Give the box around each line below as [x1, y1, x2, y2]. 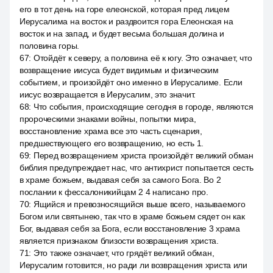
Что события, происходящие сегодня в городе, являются [33, 102, 253, 112]
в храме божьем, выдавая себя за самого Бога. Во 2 [19, 175, 221, 185]
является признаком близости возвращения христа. [19, 236, 219, 246]
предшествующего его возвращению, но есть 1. [19, 138, 204, 148]
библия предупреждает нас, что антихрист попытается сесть [19, 163, 253, 172]
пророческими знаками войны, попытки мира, [19, 114, 196, 124]
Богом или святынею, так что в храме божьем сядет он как [19, 211, 245, 221]
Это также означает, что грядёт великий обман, [33, 248, 214, 258]
